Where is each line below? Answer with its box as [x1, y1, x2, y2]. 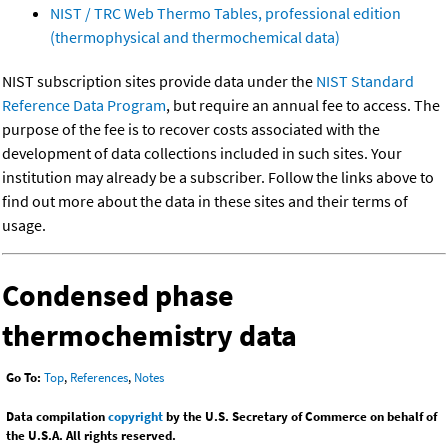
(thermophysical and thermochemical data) [50, 27, 340, 48]
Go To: [6, 369, 41, 387]
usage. [2, 215, 46, 236]
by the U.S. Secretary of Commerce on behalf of [163, 408, 437, 426]
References [70, 369, 128, 387]
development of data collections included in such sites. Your [2, 143, 402, 164]
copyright [108, 408, 163, 426]
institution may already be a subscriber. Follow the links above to [2, 167, 434, 188]
